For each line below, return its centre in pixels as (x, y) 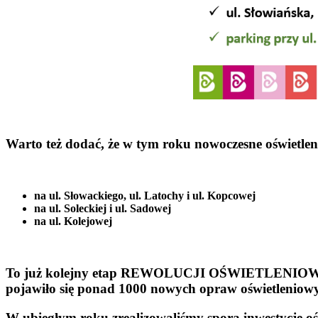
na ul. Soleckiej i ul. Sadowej (103, 209)
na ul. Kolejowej (73, 221)
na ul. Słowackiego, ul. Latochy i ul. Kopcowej (145, 196)
